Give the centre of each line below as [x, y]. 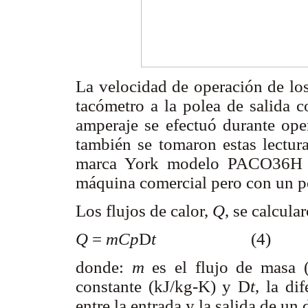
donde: [104, 267]
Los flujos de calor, [144, 210]
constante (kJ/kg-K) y [157, 287]
